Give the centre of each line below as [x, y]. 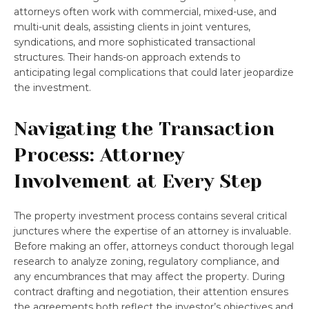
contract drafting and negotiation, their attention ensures [151, 291]
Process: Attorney [99, 154]
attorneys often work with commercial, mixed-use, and [145, 11]
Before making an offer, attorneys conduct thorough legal [154, 246]
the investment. [52, 87]
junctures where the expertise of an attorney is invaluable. [152, 231]
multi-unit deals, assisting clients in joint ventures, [132, 27]
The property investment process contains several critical [150, 216]
